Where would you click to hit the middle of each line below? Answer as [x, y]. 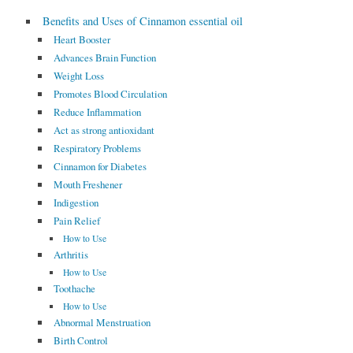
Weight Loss [78, 76]
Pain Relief [76, 221]
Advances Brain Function [104, 58]
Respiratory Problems [97, 149]
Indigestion [76, 203]
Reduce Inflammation [97, 112]
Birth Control [80, 341]
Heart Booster [82, 40]
